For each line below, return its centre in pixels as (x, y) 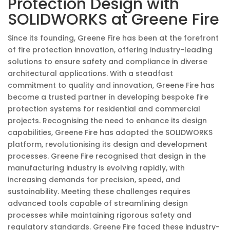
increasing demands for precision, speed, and (94, 180)
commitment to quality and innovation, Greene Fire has (111, 85)
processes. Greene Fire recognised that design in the (107, 156)
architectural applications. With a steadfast (90, 73)
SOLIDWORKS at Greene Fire (113, 20)
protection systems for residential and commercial (104, 109)
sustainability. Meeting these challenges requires (99, 191)
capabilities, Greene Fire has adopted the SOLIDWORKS (110, 132)
